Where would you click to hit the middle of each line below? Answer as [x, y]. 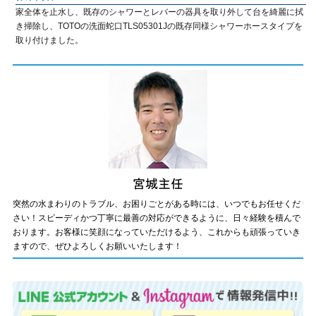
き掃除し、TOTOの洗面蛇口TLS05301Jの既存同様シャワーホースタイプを [159, 26]
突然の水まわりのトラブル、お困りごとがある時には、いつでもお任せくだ [157, 204]
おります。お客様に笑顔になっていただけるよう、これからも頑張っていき [157, 232]
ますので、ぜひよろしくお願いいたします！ [98, 246]
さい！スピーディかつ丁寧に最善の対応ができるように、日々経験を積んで [157, 218]
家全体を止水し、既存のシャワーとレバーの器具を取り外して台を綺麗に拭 [160, 12]
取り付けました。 [50, 40]
